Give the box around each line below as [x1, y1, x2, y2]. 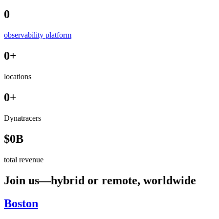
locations [4, 72, 31, 81]
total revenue [4, 155, 44, 164]
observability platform [4, 31, 71, 40]
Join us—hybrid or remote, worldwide [4, 174, 196, 187]
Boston [4, 197, 38, 210]
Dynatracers [4, 113, 41, 122]
